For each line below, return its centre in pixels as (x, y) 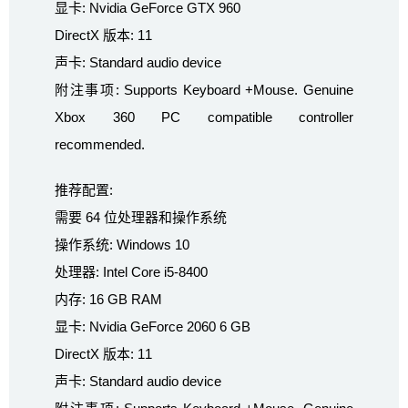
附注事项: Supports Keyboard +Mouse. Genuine (204, 89)
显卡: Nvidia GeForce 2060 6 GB (153, 326)
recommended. (100, 144)
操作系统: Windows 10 (122, 244)
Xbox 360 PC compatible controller (204, 117)
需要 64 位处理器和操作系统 (141, 217)
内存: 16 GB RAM (108, 299)
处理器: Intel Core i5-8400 (131, 271)
